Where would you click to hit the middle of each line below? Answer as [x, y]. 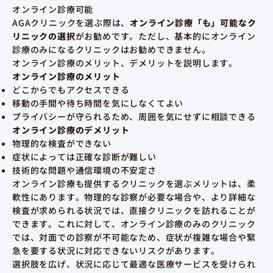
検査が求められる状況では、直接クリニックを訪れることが [134, 210]
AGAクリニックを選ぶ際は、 [71, 22]
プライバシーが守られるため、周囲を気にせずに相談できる [134, 116]
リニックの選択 [44, 36]
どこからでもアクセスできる [71, 89]
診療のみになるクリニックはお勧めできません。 [112, 49]
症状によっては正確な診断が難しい [84, 156]
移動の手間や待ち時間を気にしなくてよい [98, 103]
